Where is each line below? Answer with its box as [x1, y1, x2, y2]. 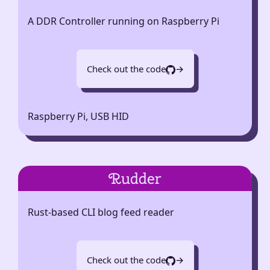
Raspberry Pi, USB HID [28, 109, 129, 123]
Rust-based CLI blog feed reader [28, 206, 174, 219]
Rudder [108, 168, 162, 189]
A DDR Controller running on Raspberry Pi [28, 14, 219, 28]
